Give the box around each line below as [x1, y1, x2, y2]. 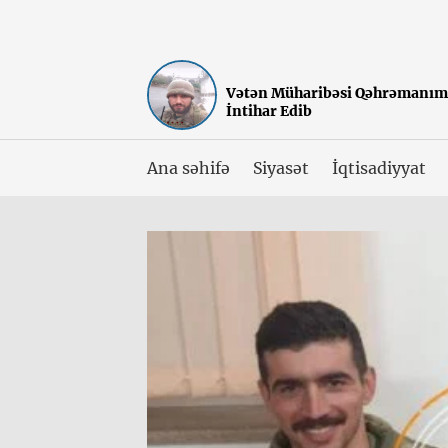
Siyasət [252, 158, 310, 178]
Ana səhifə [147, 158, 230, 178]
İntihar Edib [226, 102, 312, 120]
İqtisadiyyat [332, 158, 426, 178]
